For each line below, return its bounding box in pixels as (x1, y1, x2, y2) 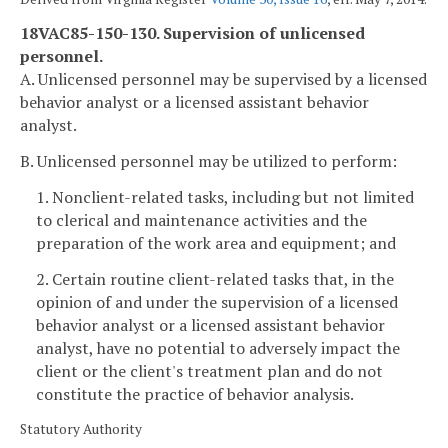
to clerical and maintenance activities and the (36, 208, 367, 231)
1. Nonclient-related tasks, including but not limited (36, 185, 414, 208)
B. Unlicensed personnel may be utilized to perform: (20, 150, 397, 173)
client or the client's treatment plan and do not (36, 359, 383, 382)
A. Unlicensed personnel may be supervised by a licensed (20, 68, 427, 91)
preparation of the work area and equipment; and (36, 231, 396, 254)
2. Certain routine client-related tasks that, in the (36, 267, 394, 290)
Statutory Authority (20, 419, 142, 438)
